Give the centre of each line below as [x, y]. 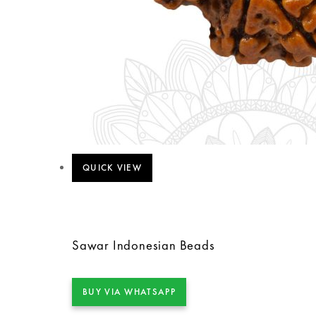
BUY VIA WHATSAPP [129, 291]
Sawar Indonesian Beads [144, 245]
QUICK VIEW [112, 168]
